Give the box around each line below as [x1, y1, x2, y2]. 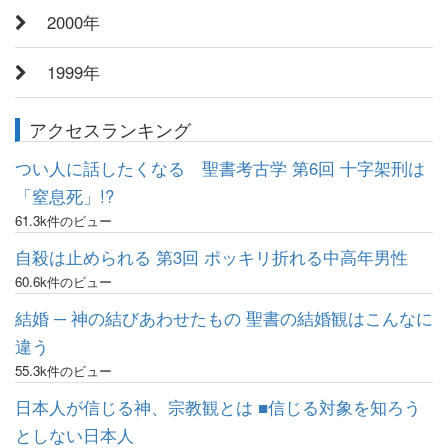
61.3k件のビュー [15, 210, 112, 230]
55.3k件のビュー [15, 360, 112, 380]
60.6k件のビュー [15, 271, 112, 291]
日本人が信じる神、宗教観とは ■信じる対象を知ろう [15, 394, 421, 419]
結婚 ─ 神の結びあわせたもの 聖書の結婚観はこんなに [15, 305, 433, 330]
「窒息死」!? [15, 183, 114, 208]
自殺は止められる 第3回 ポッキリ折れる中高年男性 [15, 244, 408, 269]
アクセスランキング [29, 116, 191, 143]
